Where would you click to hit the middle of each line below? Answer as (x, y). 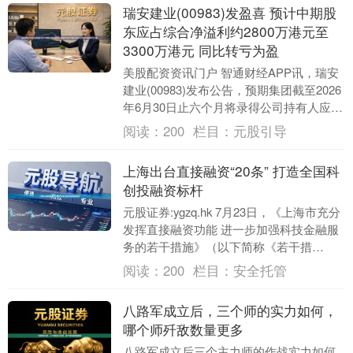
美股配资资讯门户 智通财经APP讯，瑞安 (230, 72)
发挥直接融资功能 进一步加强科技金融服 (230, 229)
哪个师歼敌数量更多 (183, 329)
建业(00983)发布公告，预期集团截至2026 (232, 90)
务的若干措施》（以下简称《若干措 (217, 247)
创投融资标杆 (163, 190)
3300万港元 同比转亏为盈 (201, 50)
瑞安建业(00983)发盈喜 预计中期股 (229, 13)
